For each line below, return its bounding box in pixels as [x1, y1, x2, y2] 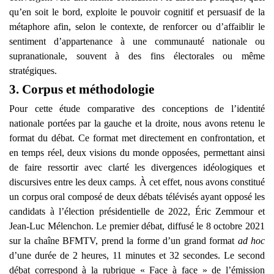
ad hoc [237, 235, 265, 246]
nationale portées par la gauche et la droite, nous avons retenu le [9, 117, 265, 128]
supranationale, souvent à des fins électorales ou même [9, 50, 265, 61]
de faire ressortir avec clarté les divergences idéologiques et [9, 161, 265, 172]
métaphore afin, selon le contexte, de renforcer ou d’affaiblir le [9, 21, 265, 32]
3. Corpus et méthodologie [9, 81, 154, 97]
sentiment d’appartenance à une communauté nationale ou [9, 35, 265, 46]
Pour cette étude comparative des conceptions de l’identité [9, 103, 265, 114]
